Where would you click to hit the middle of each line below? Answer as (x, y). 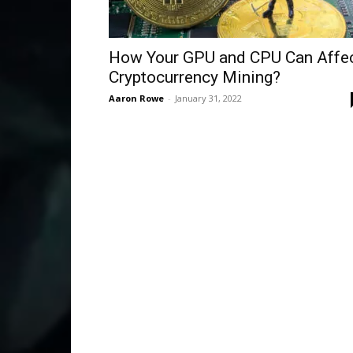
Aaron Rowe (136, 98)
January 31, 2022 (208, 98)
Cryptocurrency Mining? (195, 77)
